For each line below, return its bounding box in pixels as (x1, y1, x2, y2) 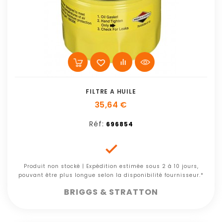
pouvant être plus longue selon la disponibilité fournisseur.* (18, 171, 204, 179)
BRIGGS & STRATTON (64, 186, 158, 198)
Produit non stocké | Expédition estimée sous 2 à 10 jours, (23, 163, 199, 170)
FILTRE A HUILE (86, 87, 136, 96)
